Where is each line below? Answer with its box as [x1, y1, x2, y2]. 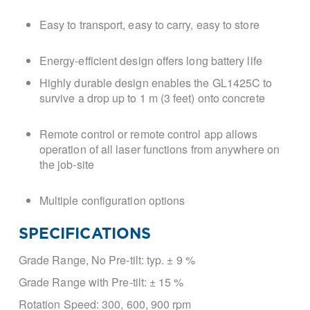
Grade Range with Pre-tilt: [18, 274, 150, 290]
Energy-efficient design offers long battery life [39, 53, 262, 69]
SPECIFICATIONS [18, 226, 152, 241]
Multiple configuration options [39, 192, 185, 208]
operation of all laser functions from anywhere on [39, 141, 280, 157]
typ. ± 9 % [147, 252, 195, 268]
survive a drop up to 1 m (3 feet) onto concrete [39, 90, 265, 106]
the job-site [39, 156, 94, 172]
